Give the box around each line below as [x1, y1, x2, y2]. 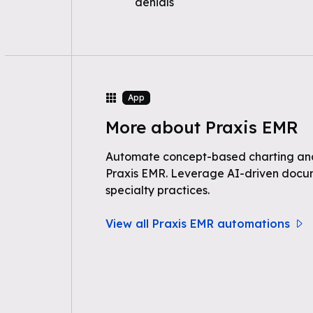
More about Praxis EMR [105, 117, 298, 138]
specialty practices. [105, 183, 210, 197]
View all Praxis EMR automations [105, 217, 290, 231]
